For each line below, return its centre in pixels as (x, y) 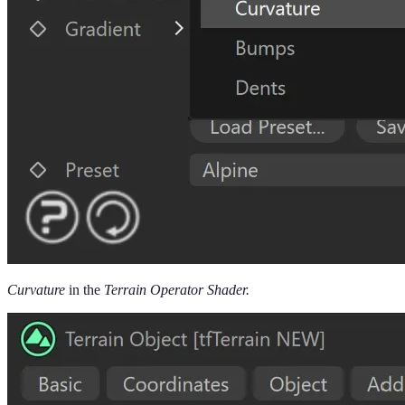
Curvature (36, 289)
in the (85, 289)
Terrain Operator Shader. (177, 289)
